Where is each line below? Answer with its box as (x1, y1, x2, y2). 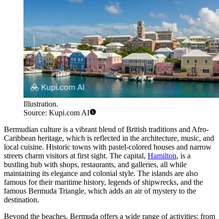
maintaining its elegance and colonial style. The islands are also (4, 169, 198, 178)
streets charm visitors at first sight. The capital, (4, 152, 148, 160)
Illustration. (23, 100, 58, 109)
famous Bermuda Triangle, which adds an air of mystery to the (4, 187, 196, 196)
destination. (4, 196, 39, 204)
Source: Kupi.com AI (23, 109, 89, 117)
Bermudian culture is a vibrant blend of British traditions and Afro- (4, 125, 209, 134)
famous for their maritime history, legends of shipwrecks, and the (4, 178, 203, 187)
